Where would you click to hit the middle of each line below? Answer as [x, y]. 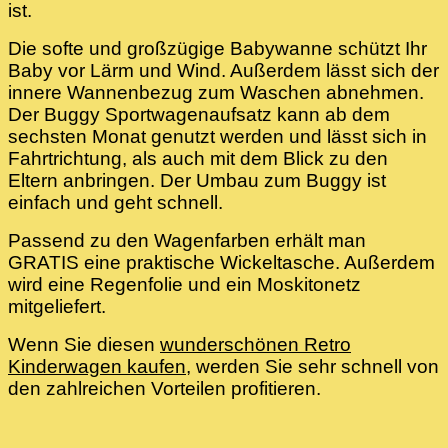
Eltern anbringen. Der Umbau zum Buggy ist [197, 181]
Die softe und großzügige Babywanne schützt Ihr [217, 49]
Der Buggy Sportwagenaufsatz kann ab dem [199, 115]
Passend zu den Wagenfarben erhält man [187, 241]
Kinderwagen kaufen [97, 367]
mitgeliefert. [57, 307]
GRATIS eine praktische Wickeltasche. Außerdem [221, 263]
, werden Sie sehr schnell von [312, 367]
